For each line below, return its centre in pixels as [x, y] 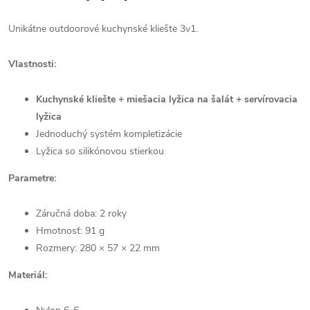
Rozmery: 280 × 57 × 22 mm [98, 248]
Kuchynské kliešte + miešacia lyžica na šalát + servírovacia [167, 99]
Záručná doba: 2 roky [81, 213]
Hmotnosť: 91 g [70, 231]
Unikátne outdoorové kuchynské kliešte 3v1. [103, 29]
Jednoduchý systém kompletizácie [109, 134]
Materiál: [28, 275]
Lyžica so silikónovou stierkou [100, 151]
